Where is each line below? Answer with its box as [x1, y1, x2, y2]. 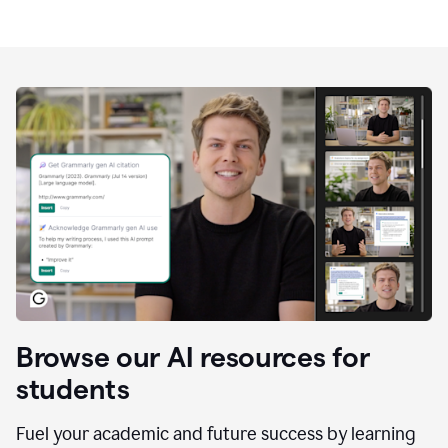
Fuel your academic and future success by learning [16, 422, 416, 445]
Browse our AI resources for [16, 341, 370, 372]
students [16, 373, 130, 404]
